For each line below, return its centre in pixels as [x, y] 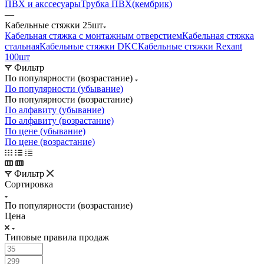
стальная [22, 46]
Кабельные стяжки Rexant [190, 46]
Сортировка [29, 184]
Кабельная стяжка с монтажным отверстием [93, 35]
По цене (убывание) [45, 131]
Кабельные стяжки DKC [89, 46]
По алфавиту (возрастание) [59, 120]
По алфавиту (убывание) [55, 110]
